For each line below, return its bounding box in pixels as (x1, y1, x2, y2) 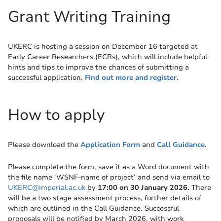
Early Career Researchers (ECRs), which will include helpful (8, 51, 207, 62)
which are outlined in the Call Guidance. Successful (8, 203, 179, 213)
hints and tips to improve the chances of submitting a (8, 62, 189, 72)
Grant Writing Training (8, 6, 171, 27)
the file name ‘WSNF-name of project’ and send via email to (8, 172, 210, 182)
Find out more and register (85, 72, 177, 82)
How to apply (8, 104, 105, 125)
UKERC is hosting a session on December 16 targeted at (8, 41, 198, 51)
